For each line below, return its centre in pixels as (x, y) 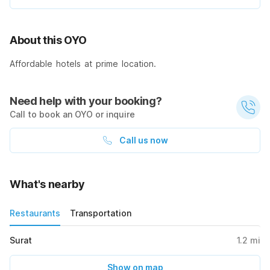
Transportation (101, 213)
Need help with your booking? (86, 101)
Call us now (143, 140)
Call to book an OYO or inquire (72, 114)
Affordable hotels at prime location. (83, 63)
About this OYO (49, 40)
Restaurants (35, 213)
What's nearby (47, 184)
